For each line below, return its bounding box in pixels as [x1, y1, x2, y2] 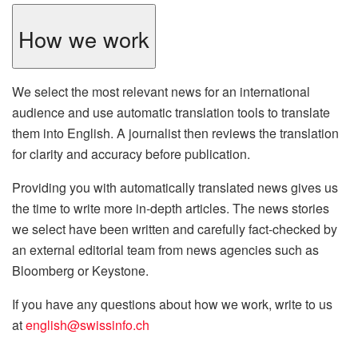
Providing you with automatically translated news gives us [12, 177, 338, 197]
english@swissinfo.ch [26, 315, 149, 334]
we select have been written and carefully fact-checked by [12, 219, 337, 238]
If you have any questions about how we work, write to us [12, 294, 332, 313]
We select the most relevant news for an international [12, 82, 310, 101]
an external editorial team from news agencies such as [12, 240, 319, 259]
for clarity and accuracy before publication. [12, 144, 257, 163]
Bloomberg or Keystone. [12, 261, 149, 280]
